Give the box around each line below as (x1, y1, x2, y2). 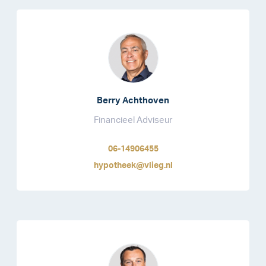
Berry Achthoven (97, 96, 169, 106)
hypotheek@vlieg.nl (93, 161, 173, 170)
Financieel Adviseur (94, 116, 172, 125)
